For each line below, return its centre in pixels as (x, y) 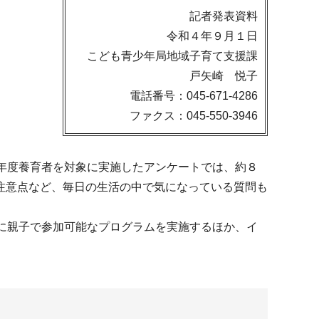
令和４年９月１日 (212, 36)
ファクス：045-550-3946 (194, 116)
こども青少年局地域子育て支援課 (172, 56)
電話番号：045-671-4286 (194, 96)
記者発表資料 (224, 16)
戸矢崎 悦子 (224, 76)
